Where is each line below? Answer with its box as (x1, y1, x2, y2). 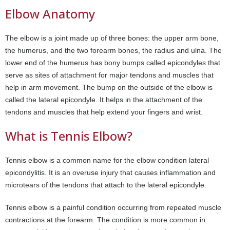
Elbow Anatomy (5, 5, 95, 22)
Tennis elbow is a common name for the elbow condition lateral (5, 156, 209, 164)
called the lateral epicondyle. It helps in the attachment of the (5, 95, 202, 104)
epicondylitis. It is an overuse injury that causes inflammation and (5, 168, 216, 177)
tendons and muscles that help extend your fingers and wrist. (5, 107, 203, 116)
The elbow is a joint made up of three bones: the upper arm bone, (5, 33, 219, 42)
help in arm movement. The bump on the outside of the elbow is (5, 83, 213, 91)
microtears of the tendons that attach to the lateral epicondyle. (5, 180, 206, 189)
